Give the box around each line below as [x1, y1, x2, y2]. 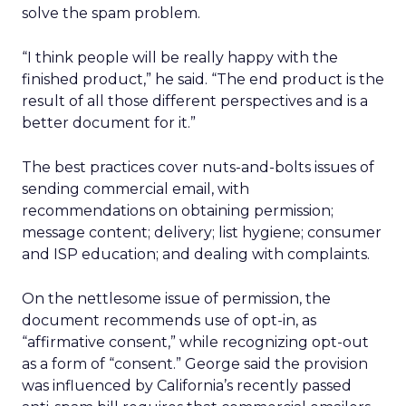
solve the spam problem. [22, 5, 200, 22]
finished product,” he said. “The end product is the [22, 71, 384, 88]
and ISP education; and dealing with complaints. [22, 246, 370, 263]
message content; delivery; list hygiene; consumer [22, 224, 382, 241]
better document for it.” [22, 114, 196, 131]
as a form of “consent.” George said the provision [22, 355, 368, 372]
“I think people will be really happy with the [22, 49, 338, 66]
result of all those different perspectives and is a [22, 92, 368, 110]
